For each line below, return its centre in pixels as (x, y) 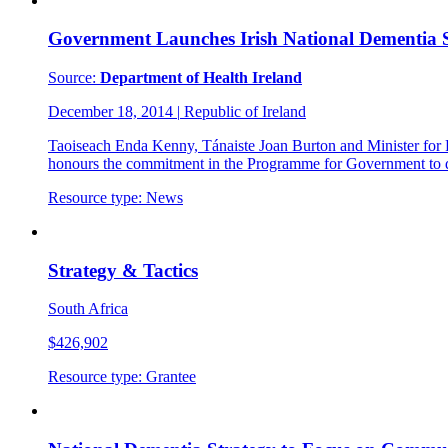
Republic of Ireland (243, 111)
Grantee (169, 377)
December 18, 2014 (112, 111)
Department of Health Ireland (201, 77)
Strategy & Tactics (123, 270)
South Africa (88, 309)
